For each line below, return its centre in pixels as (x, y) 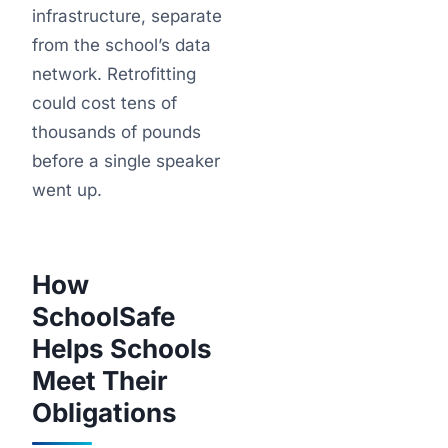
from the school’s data (121, 45)
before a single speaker (126, 161)
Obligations (104, 412)
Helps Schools (122, 348)
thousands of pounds (116, 132)
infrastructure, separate (127, 16)
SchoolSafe (103, 316)
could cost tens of (104, 103)
